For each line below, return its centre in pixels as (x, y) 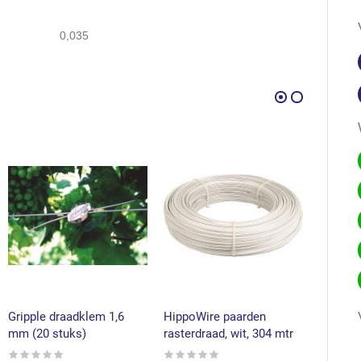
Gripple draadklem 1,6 (66, 316)
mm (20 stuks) (47, 333)
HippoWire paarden (215, 316)
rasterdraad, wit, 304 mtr (228, 333)
